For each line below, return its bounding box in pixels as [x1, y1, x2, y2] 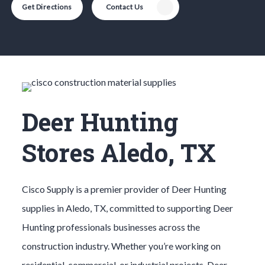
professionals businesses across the [56, 221, 200, 232]
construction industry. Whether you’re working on [21, 240, 221, 251]
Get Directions [21, 2, 72, 11]
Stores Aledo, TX [21, 135, 216, 169]
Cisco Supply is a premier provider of [21, 183, 172, 195]
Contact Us [105, 2, 144, 11]
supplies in [21, 202, 66, 214]
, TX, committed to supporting [89, 202, 213, 214]
